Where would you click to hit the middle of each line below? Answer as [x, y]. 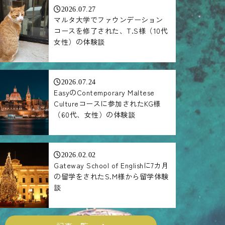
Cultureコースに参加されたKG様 [107, 103]
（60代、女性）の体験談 [95, 114]
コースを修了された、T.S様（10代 [111, 30]
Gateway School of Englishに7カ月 [111, 165]
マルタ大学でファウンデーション [108, 19]
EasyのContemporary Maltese [104, 92]
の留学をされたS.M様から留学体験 [111, 176]
